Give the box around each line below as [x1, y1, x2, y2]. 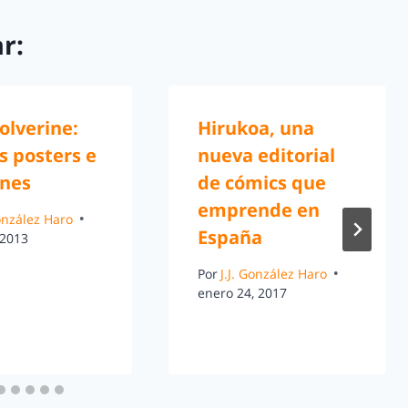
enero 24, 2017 [197, 283, 287, 301]
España [197, 225, 262, 250]
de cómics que [197, 170, 326, 196]
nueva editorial [197, 143, 335, 168]
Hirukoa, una [197, 116, 314, 141]
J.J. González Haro [219, 264, 327, 282]
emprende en [197, 198, 320, 223]
